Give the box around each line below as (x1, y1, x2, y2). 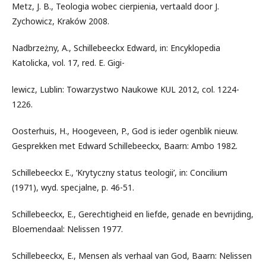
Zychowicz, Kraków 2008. (12, 15, 109, 27)
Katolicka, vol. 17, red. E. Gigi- (12, 57, 125, 68)
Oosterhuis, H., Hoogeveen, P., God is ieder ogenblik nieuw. (12, 125, 238, 137)
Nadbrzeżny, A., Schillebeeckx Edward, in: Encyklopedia (12, 42, 220, 53)
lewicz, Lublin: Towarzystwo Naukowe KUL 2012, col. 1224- (12, 84, 239, 95)
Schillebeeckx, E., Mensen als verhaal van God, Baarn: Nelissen (12, 250, 252, 261)
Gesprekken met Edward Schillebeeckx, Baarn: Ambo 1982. (12, 140, 237, 151)
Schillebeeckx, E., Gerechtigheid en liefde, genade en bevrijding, (12, 208, 254, 220)
